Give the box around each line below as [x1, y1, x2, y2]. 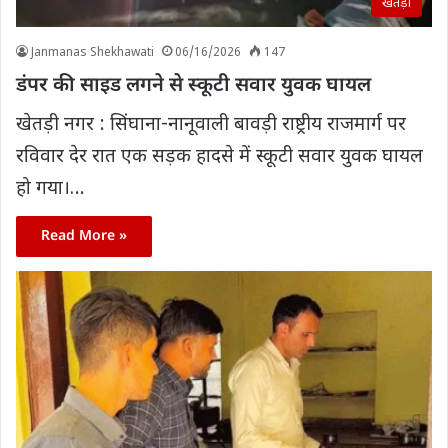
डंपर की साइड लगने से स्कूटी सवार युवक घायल [16, 72, 371, 99]
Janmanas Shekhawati [31, 44, 154, 61]
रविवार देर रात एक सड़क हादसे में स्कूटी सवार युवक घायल [16, 144, 423, 170]
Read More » [41, 226, 127, 246]
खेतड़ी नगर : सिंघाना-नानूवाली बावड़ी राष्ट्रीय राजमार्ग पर [16, 112, 406, 138]
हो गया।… [16, 176, 85, 202]
